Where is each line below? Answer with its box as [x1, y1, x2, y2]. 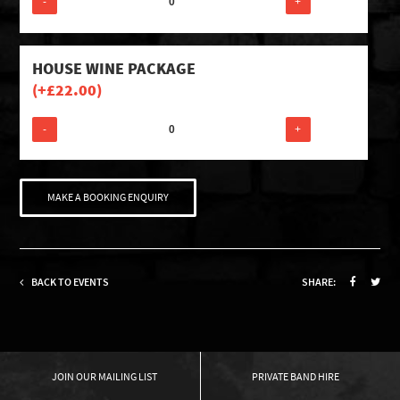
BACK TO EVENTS [29, 274, 110, 288]
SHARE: [301, 274, 336, 288]
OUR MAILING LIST [76, 369, 158, 383]
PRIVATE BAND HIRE [251, 369, 339, 383]
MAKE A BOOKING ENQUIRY [47, 190, 170, 204]
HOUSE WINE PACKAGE [32, 58, 196, 79]
